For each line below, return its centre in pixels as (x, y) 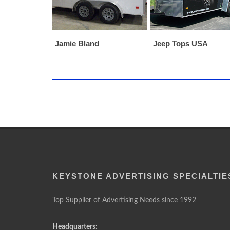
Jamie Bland (77, 43)
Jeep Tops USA (180, 43)
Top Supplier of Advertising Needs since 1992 (124, 200)
